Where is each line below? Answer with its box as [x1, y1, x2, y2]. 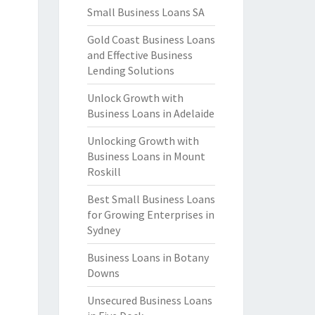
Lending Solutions [86, 63, 174, 77]
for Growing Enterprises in [86, 207, 214, 221]
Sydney [86, 223, 120, 237]
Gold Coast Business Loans [86, 32, 215, 46]
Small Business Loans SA [86, 5, 205, 19]
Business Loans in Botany [86, 250, 209, 264]
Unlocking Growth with [86, 134, 199, 148]
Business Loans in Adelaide [86, 106, 214, 120]
